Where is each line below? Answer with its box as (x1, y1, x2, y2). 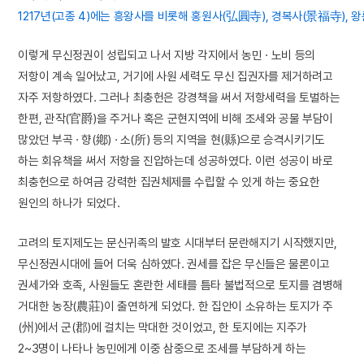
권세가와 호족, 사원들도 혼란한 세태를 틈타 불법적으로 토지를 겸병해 (18, 277, 344, 292)
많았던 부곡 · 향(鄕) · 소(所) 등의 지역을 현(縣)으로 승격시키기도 (18, 132, 326, 147)
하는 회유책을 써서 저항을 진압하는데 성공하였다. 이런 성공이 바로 (18, 154, 333, 168)
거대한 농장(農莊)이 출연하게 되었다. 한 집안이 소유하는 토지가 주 (18, 298, 334, 313)
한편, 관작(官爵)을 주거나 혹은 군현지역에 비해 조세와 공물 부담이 (18, 111, 334, 126)
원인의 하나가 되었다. (18, 196, 120, 210)
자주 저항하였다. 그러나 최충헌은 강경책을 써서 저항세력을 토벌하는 (18, 90, 340, 105)
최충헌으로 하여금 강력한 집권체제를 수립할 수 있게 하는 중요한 (18, 175, 320, 189)
